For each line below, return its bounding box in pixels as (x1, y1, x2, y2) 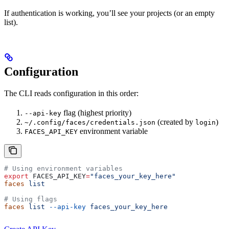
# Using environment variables (4, 165, 123, 173)
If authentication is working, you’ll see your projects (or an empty (4, 9, 215, 18)
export (4, 172, 29, 180)
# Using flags (4, 195, 57, 203)
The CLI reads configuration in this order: (4, 89, 139, 98)
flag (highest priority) (61, 108, 131, 118)
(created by (155, 118, 195, 127)
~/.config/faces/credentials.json (25, 119, 155, 127)
